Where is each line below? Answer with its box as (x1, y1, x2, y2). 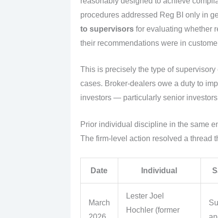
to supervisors (80, 24, 134, 33)
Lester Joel (126, 192, 164, 200)
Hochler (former (126, 206, 180, 215)
